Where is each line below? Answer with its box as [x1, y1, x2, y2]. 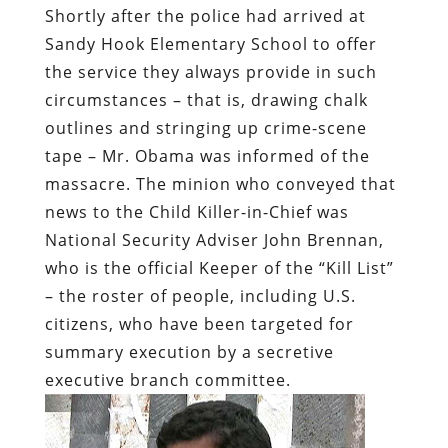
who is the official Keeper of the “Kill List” [44, 256, 394, 279]
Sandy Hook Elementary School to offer [44, 32, 377, 55]
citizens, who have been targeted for [44, 312, 354, 335]
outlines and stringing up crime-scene [44, 116, 367, 139]
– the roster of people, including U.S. [44, 284, 356, 307]
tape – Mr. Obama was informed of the [44, 144, 370, 167]
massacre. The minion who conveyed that [44, 172, 396, 195]
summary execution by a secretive [44, 340, 334, 363]
